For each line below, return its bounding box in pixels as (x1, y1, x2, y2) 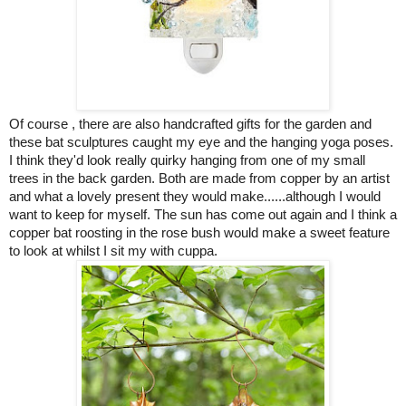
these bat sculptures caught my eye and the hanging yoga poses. (9, 134, 393, 150)
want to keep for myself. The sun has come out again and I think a (9, 207, 397, 223)
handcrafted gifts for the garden (163, 116, 346, 132)
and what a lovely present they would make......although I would (9, 188, 381, 205)
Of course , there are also (9, 116, 163, 132)
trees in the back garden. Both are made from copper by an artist (9, 170, 390, 187)
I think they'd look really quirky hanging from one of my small (9, 152, 365, 169)
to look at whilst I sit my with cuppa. (9, 243, 217, 259)
